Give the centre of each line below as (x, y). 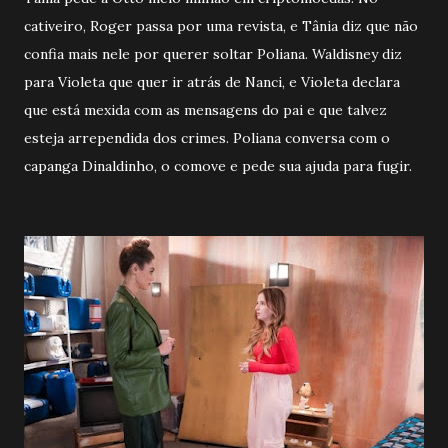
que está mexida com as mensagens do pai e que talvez (205, 110)
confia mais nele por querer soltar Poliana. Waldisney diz (213, 54)
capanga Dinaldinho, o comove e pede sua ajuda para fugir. (218, 166)
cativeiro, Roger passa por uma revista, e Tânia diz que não (221, 26)
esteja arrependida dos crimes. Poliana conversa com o (207, 138)
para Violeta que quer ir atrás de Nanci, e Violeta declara (212, 82)
